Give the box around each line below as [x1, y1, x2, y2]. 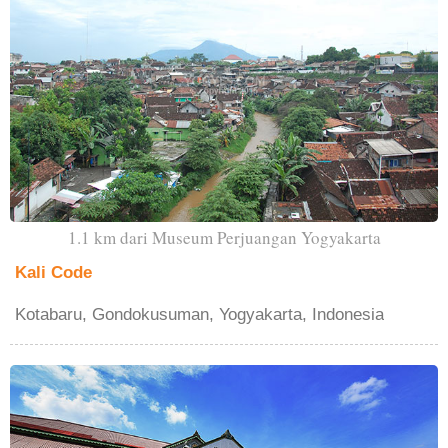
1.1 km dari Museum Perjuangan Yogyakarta [67, 225, 381, 249]
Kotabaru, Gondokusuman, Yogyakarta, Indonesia [15, 304, 384, 324]
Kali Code [15, 262, 92, 282]
